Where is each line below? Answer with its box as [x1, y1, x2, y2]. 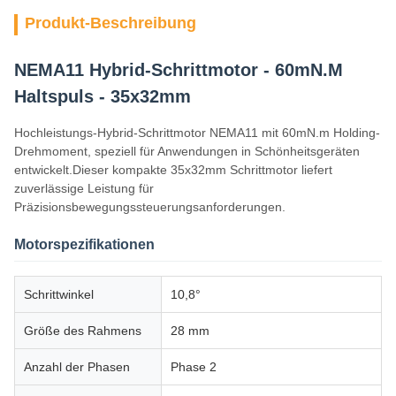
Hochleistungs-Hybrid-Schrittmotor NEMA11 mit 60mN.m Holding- [14, 126, 380, 140]
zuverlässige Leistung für [14, 181, 154, 195]
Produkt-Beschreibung [25, 14, 196, 32]
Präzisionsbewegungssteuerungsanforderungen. [14, 200, 286, 214]
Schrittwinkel [24, 287, 94, 301]
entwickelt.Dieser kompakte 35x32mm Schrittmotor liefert [14, 163, 332, 177]
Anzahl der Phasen [24, 360, 130, 374]
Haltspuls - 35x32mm [14, 87, 191, 106]
